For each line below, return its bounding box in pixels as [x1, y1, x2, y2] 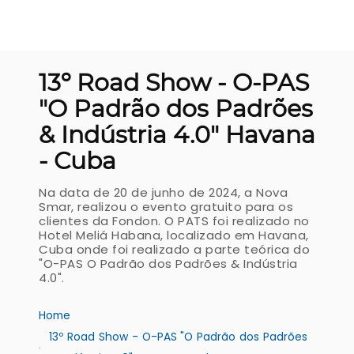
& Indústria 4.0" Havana [39, 120, 315, 149]
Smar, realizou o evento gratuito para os [39, 198, 293, 215]
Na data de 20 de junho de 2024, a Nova [39, 184, 288, 201]
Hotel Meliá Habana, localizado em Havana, [39, 227, 309, 243]
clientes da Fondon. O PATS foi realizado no [39, 213, 310, 229]
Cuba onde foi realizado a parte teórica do [39, 241, 310, 258]
